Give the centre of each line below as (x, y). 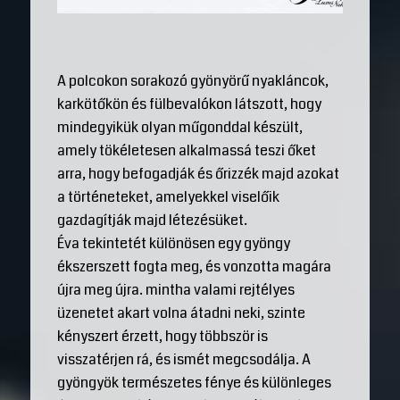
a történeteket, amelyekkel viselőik (168, 197)
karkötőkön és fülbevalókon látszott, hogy (189, 104)
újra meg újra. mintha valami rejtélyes (175, 290)
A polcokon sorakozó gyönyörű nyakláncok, (192, 81)
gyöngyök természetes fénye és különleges (194, 383)
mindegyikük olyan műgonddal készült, (179, 128)
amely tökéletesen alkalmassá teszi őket (186, 151)
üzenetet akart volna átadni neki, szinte (181, 313)
